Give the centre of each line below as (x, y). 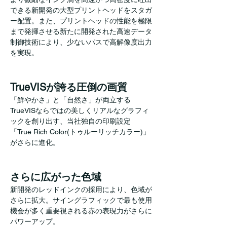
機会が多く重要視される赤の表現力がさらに (81, 211)
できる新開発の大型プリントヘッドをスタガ (81, 10)
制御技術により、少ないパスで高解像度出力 (81, 42)
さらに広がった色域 (56, 177)
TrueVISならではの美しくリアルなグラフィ (80, 110)
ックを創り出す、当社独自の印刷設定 (70, 121)
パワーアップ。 (35, 221)
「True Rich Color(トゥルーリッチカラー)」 (80, 131)
